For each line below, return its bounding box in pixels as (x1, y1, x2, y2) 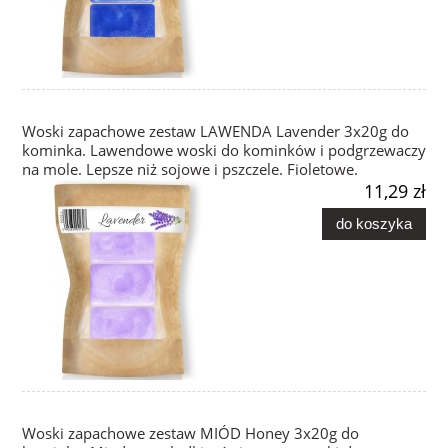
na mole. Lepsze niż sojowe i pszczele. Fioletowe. (22, 159, 358, 181)
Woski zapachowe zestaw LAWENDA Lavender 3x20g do (22, 121, 409, 143)
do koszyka (335, 214, 412, 232)
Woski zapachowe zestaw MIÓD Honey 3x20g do (22, 423, 359, 445)
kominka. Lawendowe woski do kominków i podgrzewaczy (22, 140, 426, 162)
